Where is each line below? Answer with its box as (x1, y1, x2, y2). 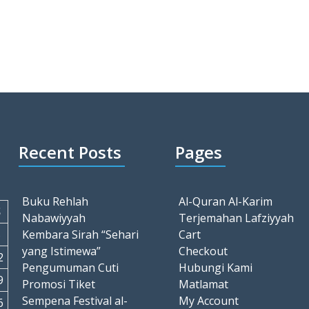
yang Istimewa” (21, 243, 101, 259)
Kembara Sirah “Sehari (21, 227, 139, 243)
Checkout (179, 243, 228, 259)
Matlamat (179, 277, 228, 292)
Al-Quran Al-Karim (179, 194, 272, 210)
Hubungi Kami (179, 260, 252, 276)
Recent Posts (18, 141, 121, 164)
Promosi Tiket (21, 277, 95, 292)
